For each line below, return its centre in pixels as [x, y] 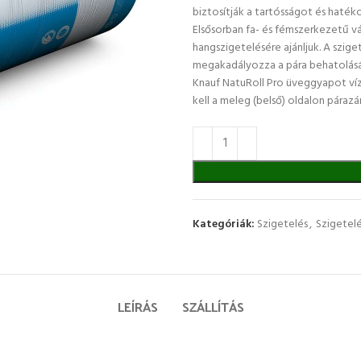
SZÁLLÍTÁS [213, 306]
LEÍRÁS [137, 306]
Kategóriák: [224, 224]
